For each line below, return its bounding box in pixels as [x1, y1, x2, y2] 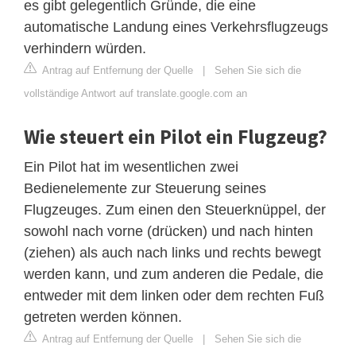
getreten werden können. [24, 308, 182, 325]
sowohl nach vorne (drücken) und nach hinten [24, 222, 313, 239]
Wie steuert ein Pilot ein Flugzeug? [24, 123, 327, 149]
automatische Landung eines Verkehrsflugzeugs [24, 18, 328, 35]
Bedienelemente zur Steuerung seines [24, 180, 266, 196]
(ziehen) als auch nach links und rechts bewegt [24, 244, 321, 261]
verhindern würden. [24, 40, 146, 56]
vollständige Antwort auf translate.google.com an [24, 87, 247, 99]
